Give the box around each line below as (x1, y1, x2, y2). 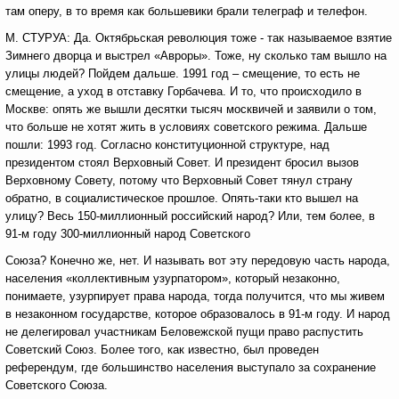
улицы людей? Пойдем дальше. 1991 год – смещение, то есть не (5, 67, 360, 80)
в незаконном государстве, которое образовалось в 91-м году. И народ (5, 307, 390, 321)
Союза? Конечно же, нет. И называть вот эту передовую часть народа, (5, 254, 390, 267)
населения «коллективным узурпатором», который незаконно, (5, 272, 340, 285)
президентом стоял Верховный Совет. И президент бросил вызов (5, 156, 359, 169)
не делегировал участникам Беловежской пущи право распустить (5, 325, 363, 338)
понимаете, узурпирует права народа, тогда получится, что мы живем (5, 289, 385, 303)
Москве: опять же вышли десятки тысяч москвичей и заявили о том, (5, 102, 377, 116)
